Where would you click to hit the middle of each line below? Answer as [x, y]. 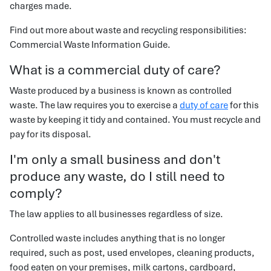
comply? [36, 193]
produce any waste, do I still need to [117, 176]
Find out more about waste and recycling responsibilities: [128, 30]
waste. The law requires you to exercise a [95, 105]
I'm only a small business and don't [115, 159]
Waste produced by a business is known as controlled [121, 91]
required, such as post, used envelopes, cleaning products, [132, 253]
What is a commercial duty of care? [115, 70]
